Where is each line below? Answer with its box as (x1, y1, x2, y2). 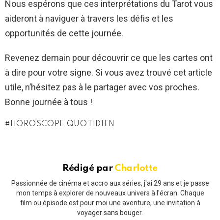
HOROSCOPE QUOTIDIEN (10, 120, 115, 128)
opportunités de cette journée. (5, 27, 123, 38)
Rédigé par (62, 163, 115, 173)
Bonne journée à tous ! (5, 96, 92, 107)
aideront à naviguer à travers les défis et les (5, 13, 173, 24)
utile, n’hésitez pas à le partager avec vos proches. (5, 82, 199, 92)
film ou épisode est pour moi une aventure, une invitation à (20, 199, 200, 207)
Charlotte (114, 163, 158, 173)
